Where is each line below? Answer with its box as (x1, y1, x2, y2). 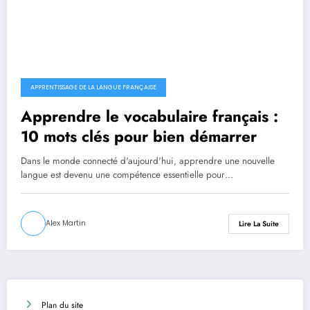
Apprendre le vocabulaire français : (21, 105, 278, 128)
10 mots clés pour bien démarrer (21, 125, 257, 148)
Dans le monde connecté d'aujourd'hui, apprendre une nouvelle (21, 154, 275, 168)
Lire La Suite (239, 218, 279, 229)
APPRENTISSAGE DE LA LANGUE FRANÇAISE (30, 83, 156, 92)
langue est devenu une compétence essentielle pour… (21, 168, 233, 182)
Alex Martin (46, 218, 86, 229)
